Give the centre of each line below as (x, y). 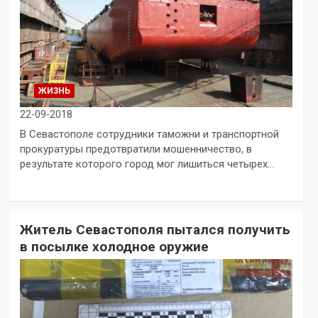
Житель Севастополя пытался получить (155, 230)
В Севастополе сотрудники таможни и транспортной (149, 135)
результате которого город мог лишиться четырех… (147, 164)
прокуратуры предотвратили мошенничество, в (136, 149)
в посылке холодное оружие (114, 247)
